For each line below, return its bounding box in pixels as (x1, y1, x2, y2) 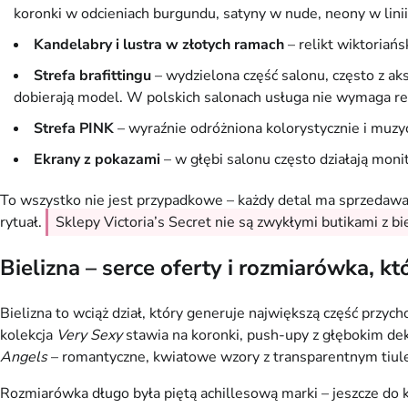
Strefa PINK (34, 118, 114, 139)
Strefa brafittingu (34, 66, 151, 87)
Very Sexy (56, 325, 122, 346)
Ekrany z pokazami (34, 149, 160, 170)
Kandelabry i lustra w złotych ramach (34, 35, 284, 56)
